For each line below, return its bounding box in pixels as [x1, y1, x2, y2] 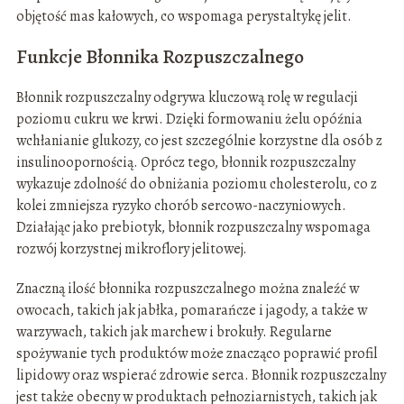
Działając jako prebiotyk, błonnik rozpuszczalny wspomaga [15, 217, 371, 238]
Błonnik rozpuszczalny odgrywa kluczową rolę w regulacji [15, 87, 358, 108]
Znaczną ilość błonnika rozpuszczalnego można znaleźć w [15, 279, 359, 299]
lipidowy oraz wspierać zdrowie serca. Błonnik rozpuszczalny [15, 365, 386, 386]
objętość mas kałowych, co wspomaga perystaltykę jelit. [15, 6, 352, 27]
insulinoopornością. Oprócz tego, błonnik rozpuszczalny [15, 152, 355, 173]
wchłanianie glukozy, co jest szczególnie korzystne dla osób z [15, 131, 382, 151]
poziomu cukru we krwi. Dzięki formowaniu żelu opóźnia [15, 109, 363, 130]
